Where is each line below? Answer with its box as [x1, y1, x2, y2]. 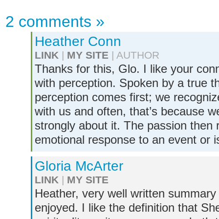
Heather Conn [35, 34, 121, 49]
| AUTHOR [109, 49, 159, 61]
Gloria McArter [35, 158, 123, 174]
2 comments [5, 13, 91, 30]
